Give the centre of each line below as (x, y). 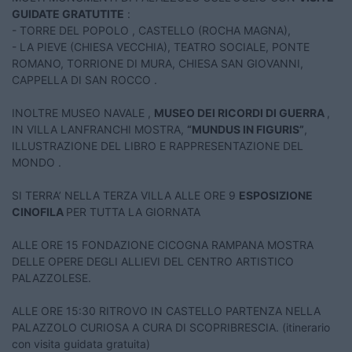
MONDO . (37, 163)
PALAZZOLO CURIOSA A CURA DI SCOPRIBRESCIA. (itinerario (171, 328)
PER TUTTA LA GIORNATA (135, 212)
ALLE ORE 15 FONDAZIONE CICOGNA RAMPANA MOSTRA (163, 245)
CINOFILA (39, 212)
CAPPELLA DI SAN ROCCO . (84, 80)
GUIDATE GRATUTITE (68, 14)
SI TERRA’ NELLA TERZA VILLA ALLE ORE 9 (125, 196)
